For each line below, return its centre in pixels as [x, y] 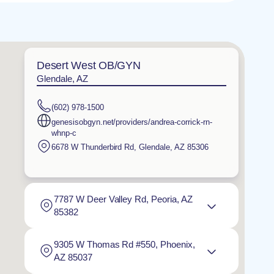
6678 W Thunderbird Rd [93, 147]
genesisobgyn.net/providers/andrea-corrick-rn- [132, 122]
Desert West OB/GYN [89, 65]
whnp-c [64, 133]
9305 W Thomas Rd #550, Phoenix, [124, 244]
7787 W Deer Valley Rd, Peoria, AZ [123, 199]
